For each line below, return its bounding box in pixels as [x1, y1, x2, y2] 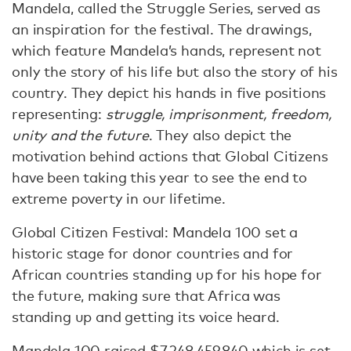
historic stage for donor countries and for [12, 244, 294, 262]
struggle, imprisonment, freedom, [105, 105, 331, 122]
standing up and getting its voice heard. [12, 308, 280, 325]
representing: [12, 105, 106, 122]
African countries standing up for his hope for [12, 266, 322, 283]
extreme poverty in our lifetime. [12, 190, 226, 207]
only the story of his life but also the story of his [12, 63, 338, 80]
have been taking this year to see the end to [12, 168, 307, 186]
